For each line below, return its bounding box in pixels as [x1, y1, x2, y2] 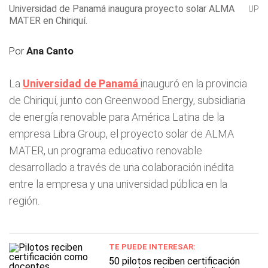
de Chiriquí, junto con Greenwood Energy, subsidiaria [9, 94, 245, 106]
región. [9, 194, 39, 207]
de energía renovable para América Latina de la [9, 111, 224, 123]
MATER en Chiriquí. [9, 15, 87, 26]
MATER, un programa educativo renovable [9, 144, 202, 157]
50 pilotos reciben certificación [109, 255, 240, 267]
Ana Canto [26, 45, 74, 57]
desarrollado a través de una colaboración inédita [9, 161, 234, 173]
